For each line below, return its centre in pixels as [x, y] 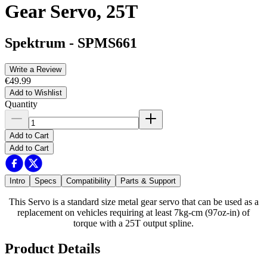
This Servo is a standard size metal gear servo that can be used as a [133, 202]
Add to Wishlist [36, 93]
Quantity [21, 104]
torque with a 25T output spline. [133, 223]
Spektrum [35, 43]
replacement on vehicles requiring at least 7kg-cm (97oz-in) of [133, 213]
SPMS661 [107, 43]
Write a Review [35, 70]
